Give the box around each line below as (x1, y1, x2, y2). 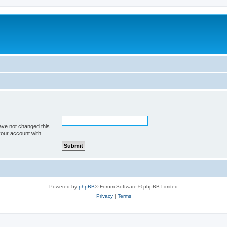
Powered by (49, 183, 79, 190)
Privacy (96, 193, 113, 199)
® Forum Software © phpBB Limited (95, 183, 178, 190)
